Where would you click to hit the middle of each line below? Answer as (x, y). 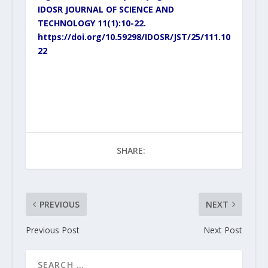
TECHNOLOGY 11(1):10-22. (92, 23)
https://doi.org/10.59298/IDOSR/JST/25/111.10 (134, 36)
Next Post (223, 230)
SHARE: (131, 151)
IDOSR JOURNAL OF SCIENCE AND (106, 9)
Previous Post (52, 230)
